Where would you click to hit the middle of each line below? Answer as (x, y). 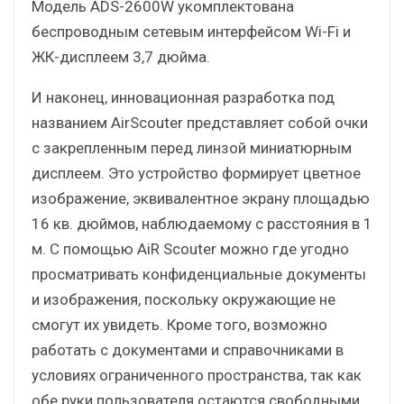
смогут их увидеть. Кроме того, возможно (179, 324)
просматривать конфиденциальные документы (199, 274)
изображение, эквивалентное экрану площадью (201, 198)
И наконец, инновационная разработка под (183, 97)
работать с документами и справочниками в (188, 349)
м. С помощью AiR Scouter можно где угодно (190, 248)
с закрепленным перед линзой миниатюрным (192, 147)
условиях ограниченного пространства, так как (197, 375)
